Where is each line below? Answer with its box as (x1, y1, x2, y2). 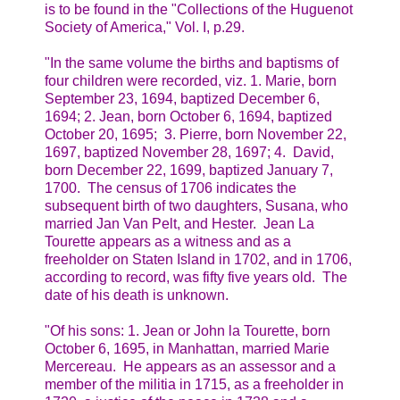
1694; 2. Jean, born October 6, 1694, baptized (45, 108, 332, 124)
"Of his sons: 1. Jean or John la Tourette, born (45, 322, 330, 338)
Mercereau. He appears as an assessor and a (45, 358, 336, 374)
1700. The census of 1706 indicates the (45, 179, 296, 196)
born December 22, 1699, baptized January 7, (45, 162, 333, 178)
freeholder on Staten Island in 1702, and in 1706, (45, 251, 352, 267)
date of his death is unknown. (45, 287, 229, 303)
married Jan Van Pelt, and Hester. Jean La (45, 215, 314, 231)
